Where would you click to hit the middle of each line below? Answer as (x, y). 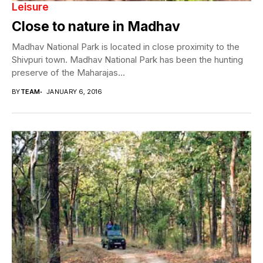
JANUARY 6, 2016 (74, 92)
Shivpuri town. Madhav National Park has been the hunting (127, 60)
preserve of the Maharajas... (68, 73)
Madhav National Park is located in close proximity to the (126, 47)
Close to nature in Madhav (96, 27)
